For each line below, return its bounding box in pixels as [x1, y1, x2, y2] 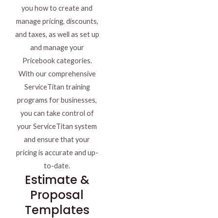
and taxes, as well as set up [15, 30, 99, 39]
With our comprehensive [18, 70, 96, 78]
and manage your [30, 43, 84, 52]
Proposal [30, 187, 84, 203]
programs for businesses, [17, 96, 97, 105]
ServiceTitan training [24, 83, 90, 91]
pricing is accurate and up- [16, 148, 98, 157]
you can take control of [20, 109, 94, 118]
